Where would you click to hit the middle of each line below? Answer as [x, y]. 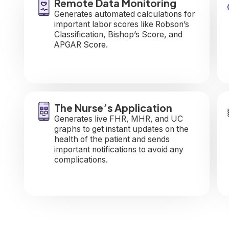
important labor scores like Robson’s [121, 24]
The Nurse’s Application [113, 107]
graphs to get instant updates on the [121, 129]
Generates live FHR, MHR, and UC [118, 119]
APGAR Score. [81, 44]
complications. [81, 159]
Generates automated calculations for [124, 14]
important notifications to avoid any [119, 149]
